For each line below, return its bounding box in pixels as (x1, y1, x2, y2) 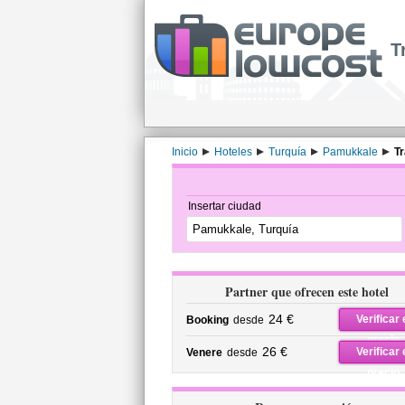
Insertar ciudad (187, 200, 261, 212)
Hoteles (213, 146, 252, 158)
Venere (185, 346, 222, 359)
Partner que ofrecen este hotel (225, 282, 389, 301)
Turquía (268, 146, 306, 158)
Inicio (171, 146, 198, 158)
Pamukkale (322, 146, 378, 158)
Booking (185, 314, 229, 326)
